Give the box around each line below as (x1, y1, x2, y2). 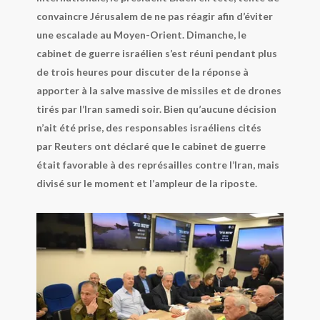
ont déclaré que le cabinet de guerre (91, 140, 266, 153)
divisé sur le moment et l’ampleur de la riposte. (36, 177, 257, 190)
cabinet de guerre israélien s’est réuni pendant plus (36, 47, 277, 60)
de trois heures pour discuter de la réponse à (36, 66, 249, 79)
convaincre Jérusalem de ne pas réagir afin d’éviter (36, 10, 273, 23)
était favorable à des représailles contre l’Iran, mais (36, 159, 279, 171)
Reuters (54, 140, 92, 153)
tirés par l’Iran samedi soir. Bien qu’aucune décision (36, 103, 276, 116)
